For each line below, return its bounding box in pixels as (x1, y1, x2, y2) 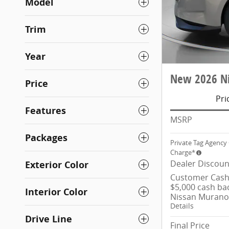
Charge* (170, 148, 195, 157)
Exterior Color (25, 158, 88, 171)
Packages (25, 131, 67, 144)
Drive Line (25, 212, 72, 225)
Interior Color (25, 185, 87, 198)
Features (25, 104, 66, 117)
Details (170, 201, 194, 211)
